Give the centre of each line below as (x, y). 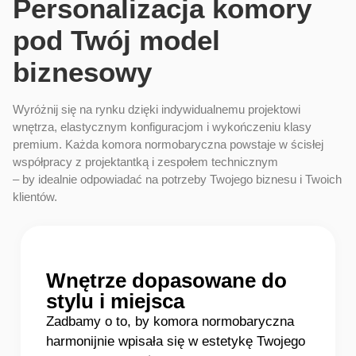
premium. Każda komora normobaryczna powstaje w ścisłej (168, 145)
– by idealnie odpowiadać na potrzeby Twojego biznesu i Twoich (177, 180)
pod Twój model (116, 41)
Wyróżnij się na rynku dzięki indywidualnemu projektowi (157, 110)
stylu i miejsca (115, 301)
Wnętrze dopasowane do (166, 280)
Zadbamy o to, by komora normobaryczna (170, 321)
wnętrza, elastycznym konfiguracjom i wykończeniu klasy (162, 127)
